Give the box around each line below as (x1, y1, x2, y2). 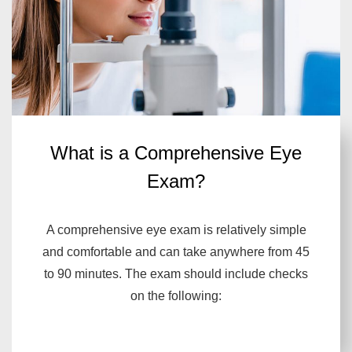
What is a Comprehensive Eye (50, 142, 302, 164)
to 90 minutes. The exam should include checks (44, 267, 308, 281)
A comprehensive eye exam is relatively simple (46, 223, 306, 237)
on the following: (130, 289, 222, 303)
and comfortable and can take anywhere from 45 (42, 245, 310, 259)
